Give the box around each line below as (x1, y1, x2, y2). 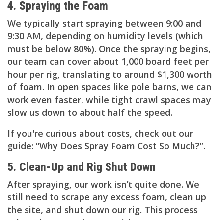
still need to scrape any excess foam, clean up (7, 191, 206, 203)
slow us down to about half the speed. (7, 106, 172, 118)
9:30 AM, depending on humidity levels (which (7, 29, 203, 42)
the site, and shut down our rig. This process (7, 203, 198, 216)
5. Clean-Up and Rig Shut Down (7, 160, 156, 174)
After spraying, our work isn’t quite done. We (7, 178, 199, 190)
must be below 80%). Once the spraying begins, (7, 42, 211, 55)
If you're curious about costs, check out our (7, 127, 193, 139)
